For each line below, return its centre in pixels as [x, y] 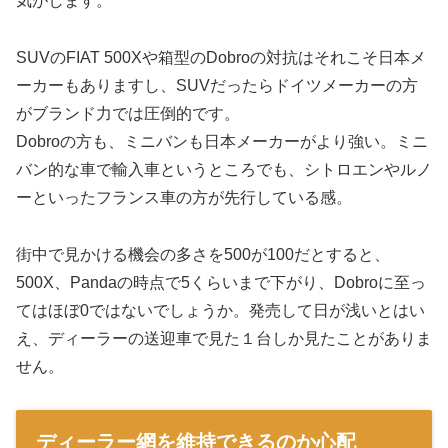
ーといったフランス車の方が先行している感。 [184, 198]
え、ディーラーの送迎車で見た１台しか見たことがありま [224, 339]
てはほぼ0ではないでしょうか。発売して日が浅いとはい [220, 311]
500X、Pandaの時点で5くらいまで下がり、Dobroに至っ [221, 283]
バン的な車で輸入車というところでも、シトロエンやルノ [224, 170]
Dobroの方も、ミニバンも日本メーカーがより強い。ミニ [222, 142]
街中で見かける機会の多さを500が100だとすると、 [203, 255]
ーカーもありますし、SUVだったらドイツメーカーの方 [217, 86]
